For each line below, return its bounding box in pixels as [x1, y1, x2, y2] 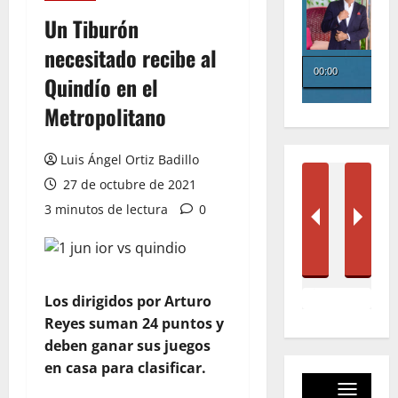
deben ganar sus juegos [44, 336, 211, 355]
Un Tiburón [44, 12, 139, 44]
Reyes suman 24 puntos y [44, 314, 224, 333]
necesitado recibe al [44, 42, 217, 74]
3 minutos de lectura [44, 201, 168, 218]
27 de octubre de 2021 [60, 176, 196, 193]
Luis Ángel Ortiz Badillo [60, 151, 199, 168]
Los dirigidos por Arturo [44, 291, 211, 311]
